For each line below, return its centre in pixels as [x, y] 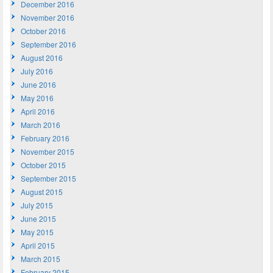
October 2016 [43, 30]
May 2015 [37, 232]
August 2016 [42, 57]
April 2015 [38, 245]
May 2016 [37, 97]
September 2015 [48, 178]
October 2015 [43, 165]
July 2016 [37, 71]
